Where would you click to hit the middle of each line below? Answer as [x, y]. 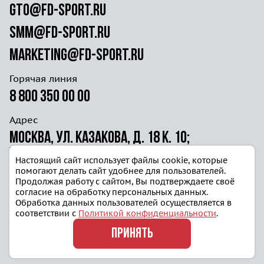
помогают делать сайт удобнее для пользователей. [121, 171]
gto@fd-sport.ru [58, 11]
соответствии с [47, 214]
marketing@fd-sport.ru [77, 56]
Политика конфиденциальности [85, 225]
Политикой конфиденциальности [147, 214]
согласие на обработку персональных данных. [112, 192]
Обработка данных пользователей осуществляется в [123, 203]
